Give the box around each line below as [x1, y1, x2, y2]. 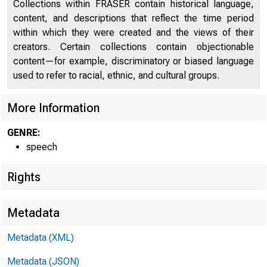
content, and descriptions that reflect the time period [13, 13, 254, 24]
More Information [7, 101, 100, 115]
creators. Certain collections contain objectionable [13, 41, 254, 52]
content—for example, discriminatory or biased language [13, 55, 254, 67]
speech [26, 141, 57, 153]
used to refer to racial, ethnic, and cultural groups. [13, 70, 219, 81]
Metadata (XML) [7, 232, 74, 243]
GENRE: [7, 127, 41, 138]
